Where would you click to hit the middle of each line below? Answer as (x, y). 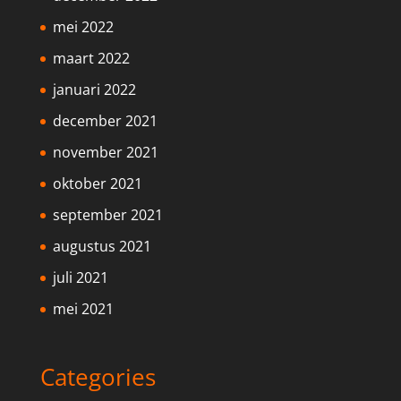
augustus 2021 (102, 247)
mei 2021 (83, 309)
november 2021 (105, 153)
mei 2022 (83, 27)
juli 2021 (80, 278)
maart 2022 (91, 59)
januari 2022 (94, 90)
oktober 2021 (97, 184)
